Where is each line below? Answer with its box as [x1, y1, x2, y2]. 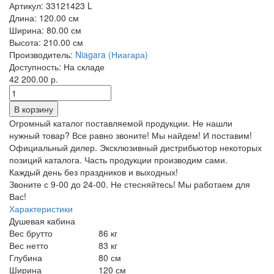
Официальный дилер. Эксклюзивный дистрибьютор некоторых [9, 141, 262, 154]
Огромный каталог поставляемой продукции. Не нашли [9, 116, 232, 129]
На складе [61, 60, 105, 73]
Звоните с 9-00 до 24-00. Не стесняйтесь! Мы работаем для [9, 177, 250, 190]
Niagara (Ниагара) [75, 48, 148, 61]
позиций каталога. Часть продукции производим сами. [9, 153, 228, 166]
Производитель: [9, 48, 73, 61]
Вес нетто [9, 239, 48, 251]
